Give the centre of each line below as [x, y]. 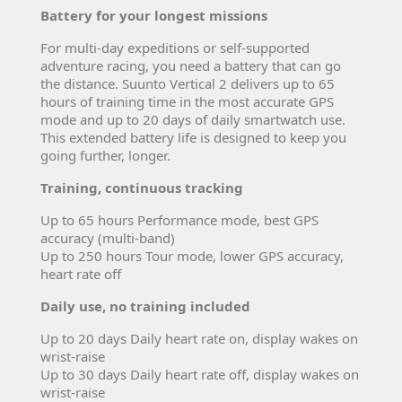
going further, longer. [105, 155]
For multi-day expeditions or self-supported [175, 47]
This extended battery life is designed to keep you [193, 137]
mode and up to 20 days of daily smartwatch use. [193, 119]
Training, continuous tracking [142, 187]
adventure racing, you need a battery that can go [191, 65]
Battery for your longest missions [154, 15]
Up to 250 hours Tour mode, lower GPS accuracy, [192, 255]
